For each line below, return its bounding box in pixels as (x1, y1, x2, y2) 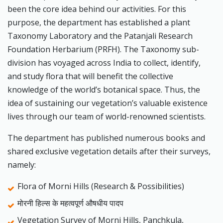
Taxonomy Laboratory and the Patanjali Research (7, 30, 193, 42)
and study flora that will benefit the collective (7, 71, 173, 82)
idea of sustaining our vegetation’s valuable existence (7, 98, 208, 109)
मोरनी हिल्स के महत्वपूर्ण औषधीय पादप (17, 198, 123, 209)
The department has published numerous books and (7, 132, 205, 144)
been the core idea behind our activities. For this (7, 3, 186, 15)
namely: (7, 159, 36, 171)
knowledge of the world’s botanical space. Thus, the (7, 84, 200, 96)
